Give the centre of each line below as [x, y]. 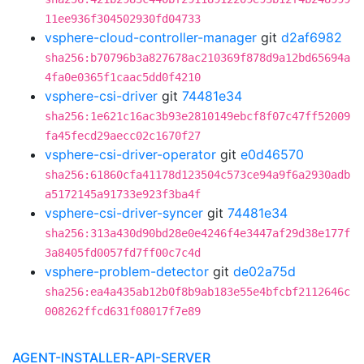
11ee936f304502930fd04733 [123, 19]
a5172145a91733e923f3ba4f [123, 194]
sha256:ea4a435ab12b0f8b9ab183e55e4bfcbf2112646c [197, 292]
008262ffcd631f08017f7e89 [123, 311]
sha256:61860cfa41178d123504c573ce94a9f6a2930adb [197, 175]
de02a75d [264, 271]
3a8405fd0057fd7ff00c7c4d [123, 253]
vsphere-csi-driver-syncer [124, 213]
